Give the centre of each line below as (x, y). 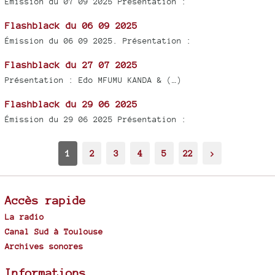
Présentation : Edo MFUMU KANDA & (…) (93, 80)
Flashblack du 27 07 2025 (71, 64)
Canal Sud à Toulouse (54, 231)
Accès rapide (45, 200)
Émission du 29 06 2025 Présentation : (96, 119)
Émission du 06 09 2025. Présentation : (98, 41)
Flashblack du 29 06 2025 (71, 104)
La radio (25, 216)
